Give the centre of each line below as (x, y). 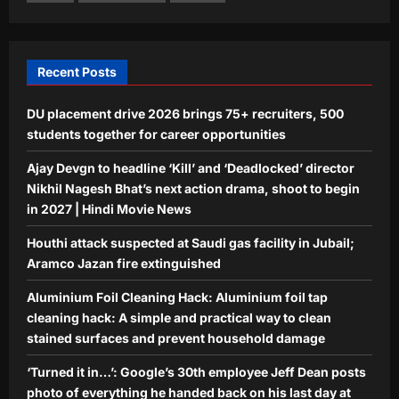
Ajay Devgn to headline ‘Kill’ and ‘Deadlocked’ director (191, 168)
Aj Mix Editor (183, 76)
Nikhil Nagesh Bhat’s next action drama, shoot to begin (193, 189)
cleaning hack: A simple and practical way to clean (179, 318)
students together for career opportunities (156, 134)
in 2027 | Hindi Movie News (109, 209)
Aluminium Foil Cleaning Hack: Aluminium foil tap (177, 297)
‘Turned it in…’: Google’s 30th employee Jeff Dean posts (196, 372)
